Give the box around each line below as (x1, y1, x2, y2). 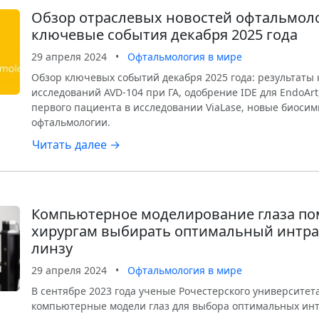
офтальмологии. (31, 115, 110, 129)
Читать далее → (32, 137, 120, 152)
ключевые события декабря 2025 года (31, 25, 298, 44)
